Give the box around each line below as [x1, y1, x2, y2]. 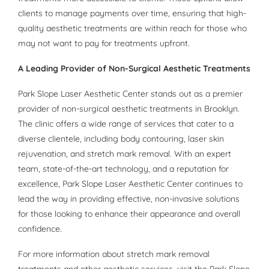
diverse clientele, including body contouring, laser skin [18, 133, 224, 145]
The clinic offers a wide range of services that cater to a [18, 118, 234, 130]
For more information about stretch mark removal [18, 249, 210, 260]
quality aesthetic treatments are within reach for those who [18, 23, 247, 34]
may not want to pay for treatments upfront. [18, 38, 190, 49]
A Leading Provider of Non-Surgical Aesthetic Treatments [18, 63, 250, 74]
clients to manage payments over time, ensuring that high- [18, 8, 246, 19]
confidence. [18, 223, 62, 235]
